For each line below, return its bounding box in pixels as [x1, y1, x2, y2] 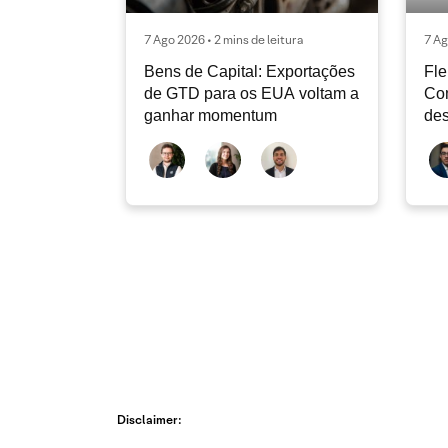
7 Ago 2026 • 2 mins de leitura [144, 32, 303, 48]
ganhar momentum [144, 107, 277, 125]
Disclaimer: [117, 412, 182, 428]
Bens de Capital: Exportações [144, 63, 355, 81]
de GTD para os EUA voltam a [144, 85, 359, 103]
